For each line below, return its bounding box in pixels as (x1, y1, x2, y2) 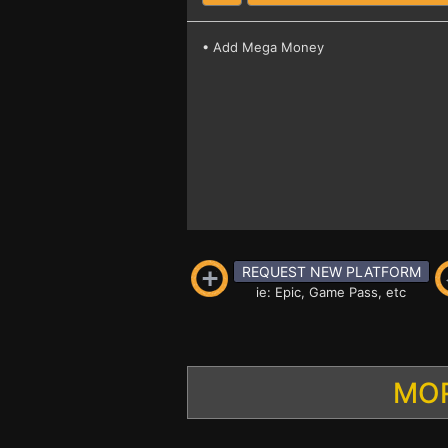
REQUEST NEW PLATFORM (241, 263, 421, 280)
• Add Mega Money (202, 39, 324, 55)
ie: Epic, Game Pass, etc (256, 284, 406, 300)
